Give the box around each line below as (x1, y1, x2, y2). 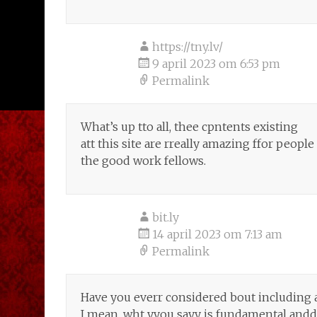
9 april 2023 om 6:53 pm (152, 57, 280, 71)
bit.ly (152, 210, 179, 224)
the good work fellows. (81, 154, 206, 168)
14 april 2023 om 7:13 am (152, 227, 282, 241)
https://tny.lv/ (152, 40, 223, 54)
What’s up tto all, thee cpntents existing (81, 120, 298, 134)
